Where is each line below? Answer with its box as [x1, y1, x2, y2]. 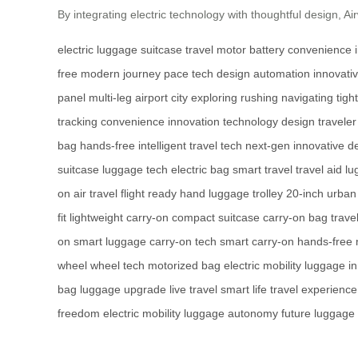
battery [249, 43, 284, 56]
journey [123, 67, 161, 80]
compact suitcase [172, 211, 260, 224]
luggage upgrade [80, 283, 166, 296]
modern [81, 67, 120, 80]
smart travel [233, 163, 292, 176]
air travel [74, 187, 117, 200]
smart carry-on [220, 235, 294, 248]
